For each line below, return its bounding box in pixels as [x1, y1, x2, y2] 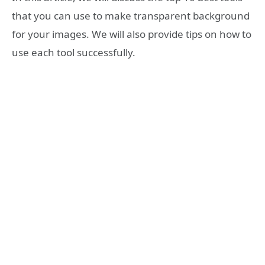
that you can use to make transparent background [12, 9, 250, 23]
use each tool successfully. [12, 46, 135, 60]
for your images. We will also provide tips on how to [12, 27, 251, 41]
